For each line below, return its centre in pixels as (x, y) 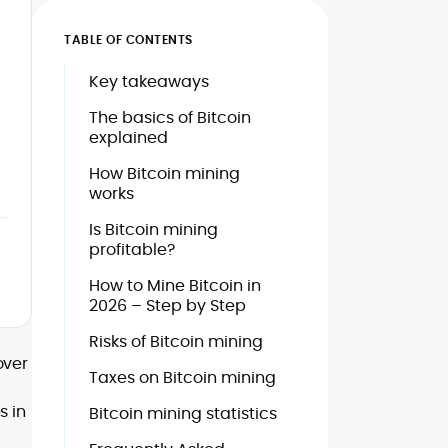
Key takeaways (149, 81)
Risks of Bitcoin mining (176, 341)
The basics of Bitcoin (170, 117)
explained (128, 137)
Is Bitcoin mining (153, 229)
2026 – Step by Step (167, 305)
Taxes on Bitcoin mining (182, 377)
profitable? (132, 249)
